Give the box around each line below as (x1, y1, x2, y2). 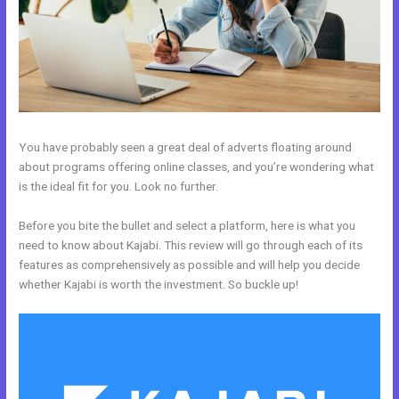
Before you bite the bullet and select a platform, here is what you (19, 217, 356, 232)
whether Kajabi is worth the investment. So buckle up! (19, 276, 299, 291)
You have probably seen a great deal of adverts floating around (19, 139, 353, 154)
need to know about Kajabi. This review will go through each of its (19, 237, 363, 252)
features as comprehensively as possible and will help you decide (19, 256, 361, 272)
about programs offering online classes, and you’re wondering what (19, 159, 375, 174)
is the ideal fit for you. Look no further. (19, 178, 219, 193)
